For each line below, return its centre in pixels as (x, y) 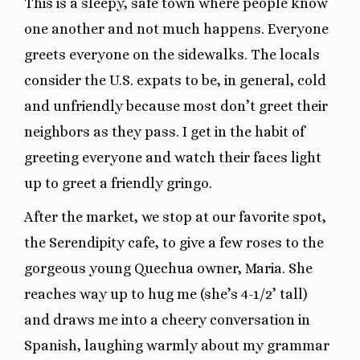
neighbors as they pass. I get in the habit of (164, 131)
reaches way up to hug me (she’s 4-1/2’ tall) (166, 294)
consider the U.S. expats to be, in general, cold (175, 80)
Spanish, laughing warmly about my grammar (177, 345)
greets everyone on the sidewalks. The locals (172, 54)
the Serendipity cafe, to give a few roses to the (174, 242)
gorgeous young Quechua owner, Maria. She (168, 268)
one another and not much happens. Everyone (176, 29)
